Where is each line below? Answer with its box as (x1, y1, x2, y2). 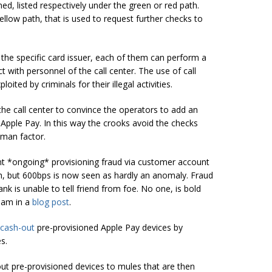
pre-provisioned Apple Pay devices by (35, 221, 183, 233)
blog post (32, 195, 69, 208)
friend (76, 182, 99, 194)
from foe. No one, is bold (99, 182, 201, 194)
